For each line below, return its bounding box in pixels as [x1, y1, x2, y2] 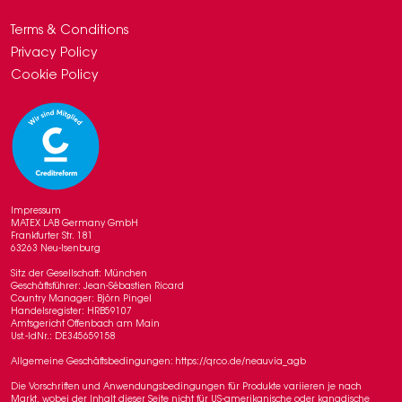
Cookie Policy [11, 70, 99, 83]
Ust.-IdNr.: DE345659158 [11, 333, 116, 342]
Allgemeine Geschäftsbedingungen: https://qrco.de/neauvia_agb [11, 358, 306, 367]
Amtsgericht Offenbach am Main [11, 320, 160, 329]
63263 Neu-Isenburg [11, 245, 100, 254]
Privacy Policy [11, 48, 98, 60]
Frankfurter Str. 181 [11, 232, 93, 241]
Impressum [11, 207, 61, 216]
